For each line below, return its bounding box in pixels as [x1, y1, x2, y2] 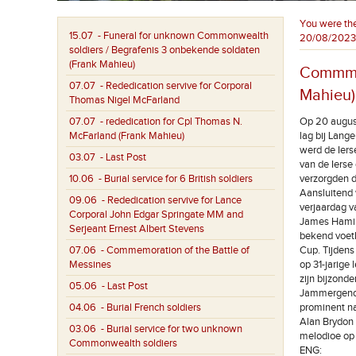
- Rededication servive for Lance [97, 194, 242, 207]
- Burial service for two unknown [96, 323, 242, 335]
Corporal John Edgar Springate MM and [69, 208, 243, 221]
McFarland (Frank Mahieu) [69, 130, 184, 142]
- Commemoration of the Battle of [96, 244, 250, 257]
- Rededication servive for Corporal [95, 79, 252, 92]
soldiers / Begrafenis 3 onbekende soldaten [69, 44, 260, 56]
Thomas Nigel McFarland [69, 94, 180, 106]
